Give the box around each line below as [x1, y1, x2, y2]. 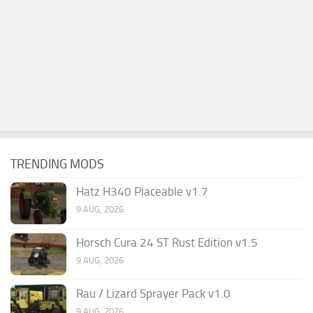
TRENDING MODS [10, 156, 104, 172]
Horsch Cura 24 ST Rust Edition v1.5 [76, 235, 258, 249]
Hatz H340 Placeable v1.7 [76, 184, 208, 198]
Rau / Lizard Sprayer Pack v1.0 [76, 286, 231, 300]
